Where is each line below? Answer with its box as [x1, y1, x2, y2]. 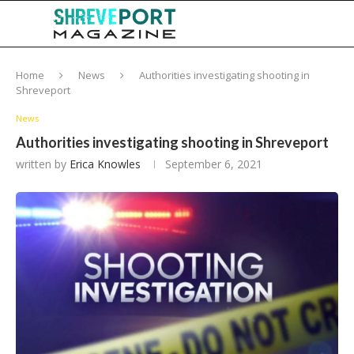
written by [16, 156, 70, 171]
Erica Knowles [70, 156, 141, 171]
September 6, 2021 [165, 156, 262, 171]
